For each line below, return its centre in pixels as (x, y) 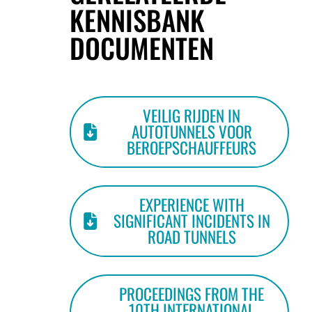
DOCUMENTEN (142, 47)
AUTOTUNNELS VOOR (192, 132)
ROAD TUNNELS (192, 237)
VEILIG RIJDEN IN (192, 116)
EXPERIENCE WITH (192, 205)
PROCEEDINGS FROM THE (192, 294)
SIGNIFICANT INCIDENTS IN (192, 221)
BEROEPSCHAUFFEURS (192, 148)
